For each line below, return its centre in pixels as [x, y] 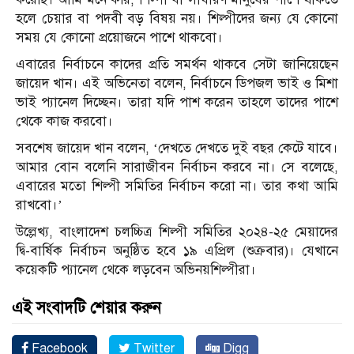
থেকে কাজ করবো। [64, 122]
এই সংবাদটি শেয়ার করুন [87, 308]
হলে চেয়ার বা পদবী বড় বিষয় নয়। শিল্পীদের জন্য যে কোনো [177, 19]
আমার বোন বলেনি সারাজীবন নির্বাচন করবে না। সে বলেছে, [177, 168]
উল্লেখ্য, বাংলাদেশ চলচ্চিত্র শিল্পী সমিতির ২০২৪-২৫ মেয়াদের [177, 232]
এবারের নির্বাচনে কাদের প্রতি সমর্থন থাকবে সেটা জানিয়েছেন [177, 65]
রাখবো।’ [39, 205]
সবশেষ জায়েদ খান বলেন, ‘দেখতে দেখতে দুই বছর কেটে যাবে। [177, 149]
